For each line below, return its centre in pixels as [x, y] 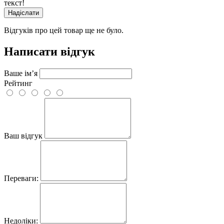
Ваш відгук [23, 135]
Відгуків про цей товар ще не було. [64, 30]
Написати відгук [49, 51]
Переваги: [21, 178]
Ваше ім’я [21, 73]
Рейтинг [18, 83]
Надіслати [23, 12]
